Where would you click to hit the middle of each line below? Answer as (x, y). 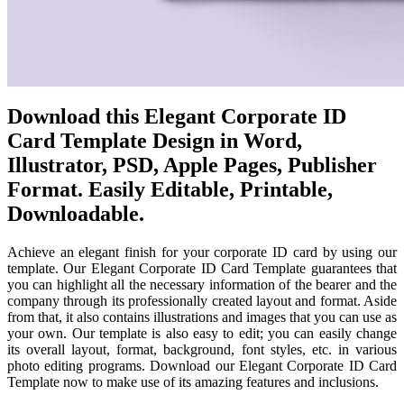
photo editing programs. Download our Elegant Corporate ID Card (202, 365)
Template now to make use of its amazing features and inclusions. (193, 381)
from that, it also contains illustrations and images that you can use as (202, 317)
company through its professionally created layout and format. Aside (202, 300)
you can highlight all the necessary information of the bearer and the (202, 284)
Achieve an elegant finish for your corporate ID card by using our (202, 252)
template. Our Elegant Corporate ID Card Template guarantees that (202, 268)
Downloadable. (76, 213)
